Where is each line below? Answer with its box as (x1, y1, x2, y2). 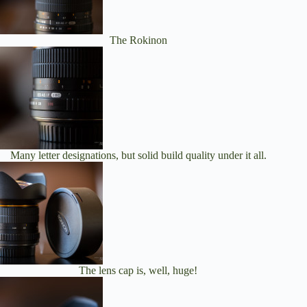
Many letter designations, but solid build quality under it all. (10, 149, 267, 161)
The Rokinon (109, 34, 167, 46)
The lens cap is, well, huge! (79, 264, 198, 276)
